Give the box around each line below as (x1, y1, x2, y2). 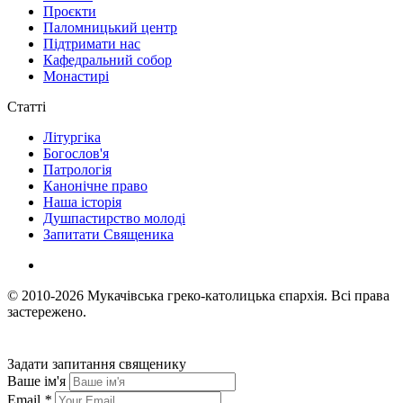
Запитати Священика (43, 226, 174, 242)
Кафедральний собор (43, 51, 172, 67)
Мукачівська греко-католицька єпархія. (87, 287, 327, 303)
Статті (7, 98, 46, 114)
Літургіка (43, 129, 101, 145)
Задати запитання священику (7, 355, 186, 372)
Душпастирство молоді (43, 210, 185, 226)
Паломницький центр (43, 19, 177, 35)
